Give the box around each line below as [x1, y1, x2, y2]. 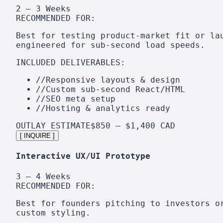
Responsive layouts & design [46, 75, 180, 85]
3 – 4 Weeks [16, 171, 71, 181]
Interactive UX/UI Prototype [16, 151, 150, 161]
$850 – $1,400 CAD [91, 121, 175, 130]
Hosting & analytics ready [46, 104, 170, 113]
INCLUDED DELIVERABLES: [16, 58, 125, 67]
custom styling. [16, 208, 91, 218]
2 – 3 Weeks [16, 4, 71, 13]
